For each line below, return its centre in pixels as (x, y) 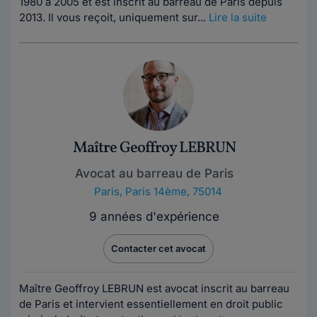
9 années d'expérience (154, 217)
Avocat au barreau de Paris (154, 173)
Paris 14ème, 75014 (173, 191)
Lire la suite (238, 17)
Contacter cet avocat (158, 248)
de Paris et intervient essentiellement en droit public (151, 304)
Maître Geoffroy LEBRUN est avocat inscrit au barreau (154, 288)
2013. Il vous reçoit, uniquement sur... (114, 17)
